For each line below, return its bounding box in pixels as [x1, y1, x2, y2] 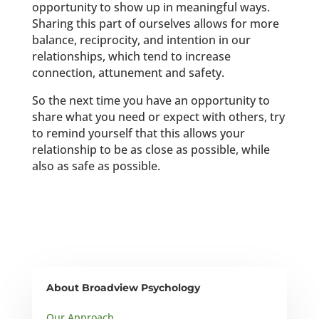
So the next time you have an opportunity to [31, 92, 270, 108]
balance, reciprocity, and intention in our [31, 31, 251, 48]
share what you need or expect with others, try [31, 108, 285, 125]
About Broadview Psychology [46, 281, 200, 294]
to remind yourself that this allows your [31, 125, 245, 141]
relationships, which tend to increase [31, 48, 231, 64]
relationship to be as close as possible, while [31, 141, 270, 157]
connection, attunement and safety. [31, 64, 224, 80]
